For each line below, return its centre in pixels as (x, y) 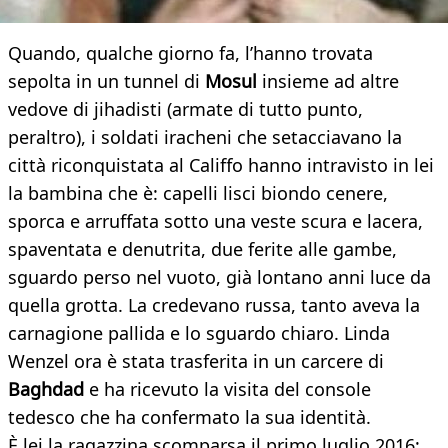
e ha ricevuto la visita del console (230, 389)
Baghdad (48, 389)
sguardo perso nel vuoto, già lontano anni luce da (219, 277)
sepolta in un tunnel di (106, 81)
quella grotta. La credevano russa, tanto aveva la (214, 305)
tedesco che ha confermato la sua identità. (189, 417)
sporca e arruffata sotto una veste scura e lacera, (215, 221)
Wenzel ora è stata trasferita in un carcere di (196, 361)
